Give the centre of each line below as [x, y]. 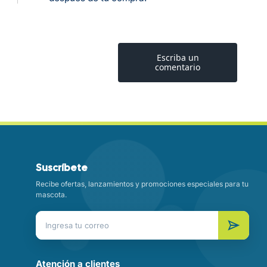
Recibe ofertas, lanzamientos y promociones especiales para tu [142, 184]
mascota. [52, 195]
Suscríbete [62, 168]
